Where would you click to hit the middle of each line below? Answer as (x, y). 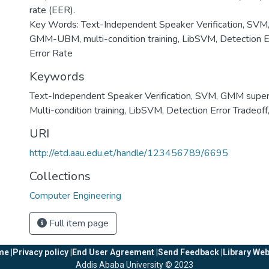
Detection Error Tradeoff (217, 110)
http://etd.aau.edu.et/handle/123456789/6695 (129, 153)
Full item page (78, 223)
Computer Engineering (75, 196)
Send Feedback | (190, 252)
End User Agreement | (115, 252)
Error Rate (51, 53)
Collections (60, 176)
